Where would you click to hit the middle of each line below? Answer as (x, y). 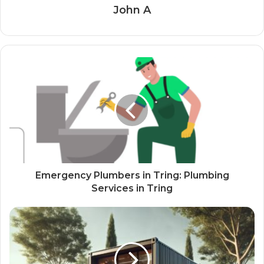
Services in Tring (132, 188)
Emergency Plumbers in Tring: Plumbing (132, 175)
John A (132, 10)
